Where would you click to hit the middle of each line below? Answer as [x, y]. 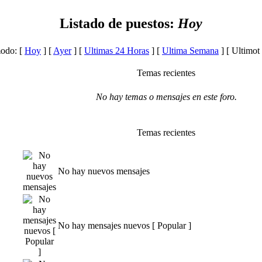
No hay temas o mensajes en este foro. [166, 96]
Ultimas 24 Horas [117, 50]
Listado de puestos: [119, 23]
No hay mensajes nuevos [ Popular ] [125, 225]
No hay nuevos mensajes [104, 171]
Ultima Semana [190, 50]
